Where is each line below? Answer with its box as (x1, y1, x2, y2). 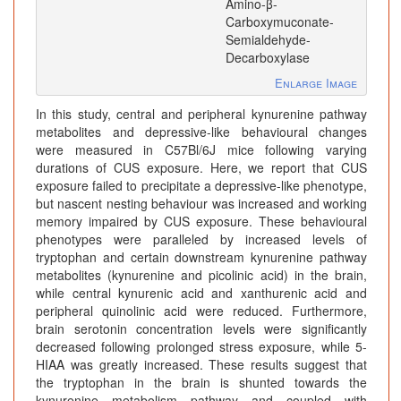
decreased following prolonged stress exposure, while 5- (36, 337, 367, 356)
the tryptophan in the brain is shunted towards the (36, 373, 367, 392)
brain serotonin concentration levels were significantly (36, 320, 367, 338)
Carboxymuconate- (226, 13, 334, 31)
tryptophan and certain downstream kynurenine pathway (36, 248, 367, 267)
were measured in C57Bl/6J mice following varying (36, 141, 367, 159)
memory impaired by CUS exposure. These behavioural (36, 212, 367, 231)
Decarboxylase (226, 48, 310, 67)
